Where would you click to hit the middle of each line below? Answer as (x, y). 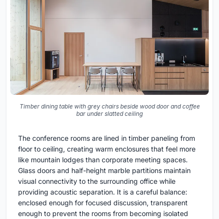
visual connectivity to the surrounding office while (97, 181)
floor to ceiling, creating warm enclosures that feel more (107, 149)
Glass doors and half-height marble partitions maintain (104, 171)
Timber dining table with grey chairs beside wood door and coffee (109, 107)
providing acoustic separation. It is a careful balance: (103, 192)
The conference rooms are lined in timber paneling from (107, 138)
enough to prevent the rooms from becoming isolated (103, 214)
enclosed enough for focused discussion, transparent (103, 203)
